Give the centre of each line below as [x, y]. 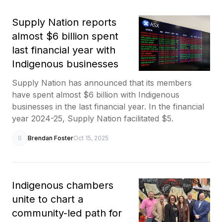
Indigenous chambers [63, 185]
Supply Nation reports [64, 22]
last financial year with [64, 50]
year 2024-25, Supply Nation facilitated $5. [93, 118]
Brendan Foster [51, 138]
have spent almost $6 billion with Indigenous [96, 94]
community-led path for [67, 213]
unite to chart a [48, 199]
